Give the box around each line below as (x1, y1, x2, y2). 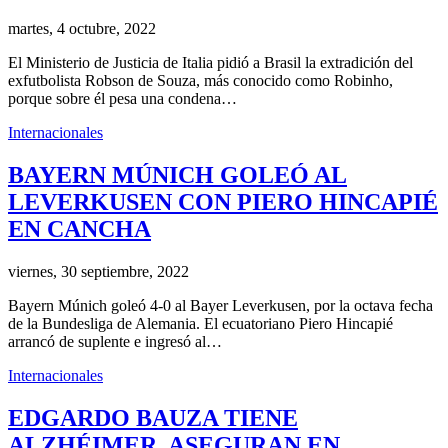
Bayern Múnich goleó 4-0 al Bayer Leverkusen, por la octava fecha (8, 296, 433, 314)
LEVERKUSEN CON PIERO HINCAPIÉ (8, 188, 438, 215)
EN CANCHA (8, 215, 151, 242)
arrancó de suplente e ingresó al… (8, 332, 222, 350)
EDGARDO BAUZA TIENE (8, 404, 298, 431)
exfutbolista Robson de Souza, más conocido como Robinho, (8, 71, 393, 89)
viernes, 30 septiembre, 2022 (8, 262, 189, 280)
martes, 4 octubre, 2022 (8, 19, 156, 37)
